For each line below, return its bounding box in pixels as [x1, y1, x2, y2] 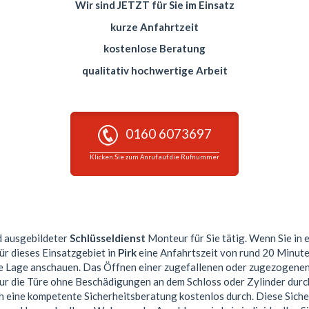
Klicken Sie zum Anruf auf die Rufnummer [90, 152, 219, 161]
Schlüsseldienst [70, 232, 146, 245]
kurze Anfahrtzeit [110, 20, 199, 33]
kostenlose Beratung [103, 42, 206, 55]
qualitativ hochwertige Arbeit [81, 63, 228, 77]
